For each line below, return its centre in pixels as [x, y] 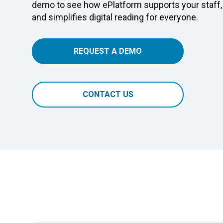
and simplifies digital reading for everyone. [115, 17]
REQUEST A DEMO [108, 51]
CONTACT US [108, 94]
